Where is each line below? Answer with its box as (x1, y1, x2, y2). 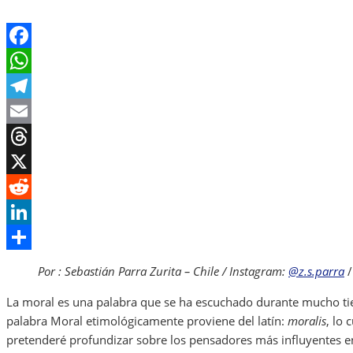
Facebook (6, 53, 58, 69)
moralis (288, 313, 326, 329)
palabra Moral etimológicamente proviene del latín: (6, 313, 288, 329)
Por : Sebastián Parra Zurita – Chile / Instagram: (38, 263, 288, 280)
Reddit (6, 204, 41, 221)
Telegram (6, 103, 57, 120)
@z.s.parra (288, 263, 344, 280)
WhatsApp (6, 78, 62, 95)
